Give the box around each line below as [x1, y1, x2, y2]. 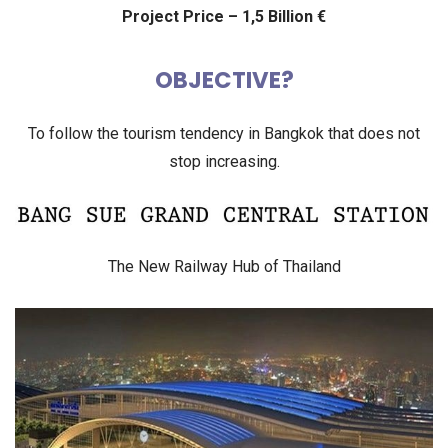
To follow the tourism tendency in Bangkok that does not [28, 124, 420, 144]
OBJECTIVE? [154, 64, 294, 97]
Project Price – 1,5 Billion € [122, 7, 326, 27]
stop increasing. [168, 152, 280, 172]
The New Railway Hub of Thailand [107, 257, 341, 277]
